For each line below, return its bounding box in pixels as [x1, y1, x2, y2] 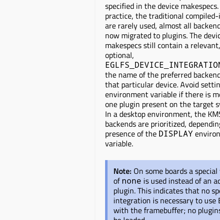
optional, [105, 49, 134, 61]
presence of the [105, 128, 159, 140]
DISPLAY [159, 128, 193, 139]
